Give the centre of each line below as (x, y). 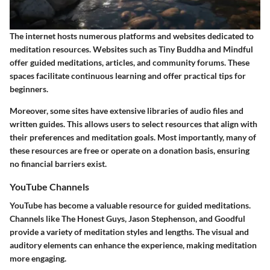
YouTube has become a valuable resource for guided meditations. (130, 205)
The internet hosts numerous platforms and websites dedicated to (132, 36)
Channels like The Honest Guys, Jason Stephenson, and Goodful (127, 218)
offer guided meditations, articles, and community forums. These (130, 62)
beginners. (29, 89)
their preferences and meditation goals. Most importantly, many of (133, 137)
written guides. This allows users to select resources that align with (133, 124)
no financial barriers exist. (58, 163)
